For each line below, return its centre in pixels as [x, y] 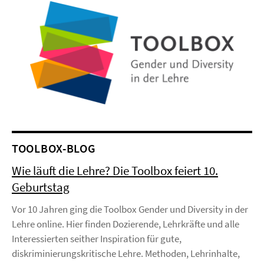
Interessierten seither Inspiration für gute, [97, 239]
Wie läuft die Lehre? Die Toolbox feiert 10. [115, 171]
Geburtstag [41, 187]
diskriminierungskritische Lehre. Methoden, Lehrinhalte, [126, 254]
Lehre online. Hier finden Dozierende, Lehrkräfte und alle [126, 224]
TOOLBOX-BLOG [54, 148]
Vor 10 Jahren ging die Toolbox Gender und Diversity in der [130, 209]
